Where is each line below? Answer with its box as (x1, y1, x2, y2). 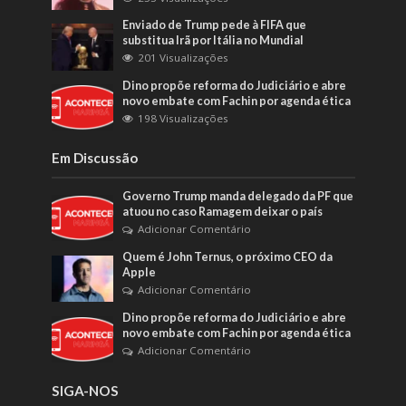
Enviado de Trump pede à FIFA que (122, 18, 307, 33)
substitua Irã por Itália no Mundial (122, 34, 304, 48)
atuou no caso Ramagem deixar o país (122, 204, 324, 218)
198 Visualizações (138, 111, 229, 125)
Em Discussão (51, 149, 138, 166)
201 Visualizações (138, 51, 229, 65)
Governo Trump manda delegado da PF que (122, 188, 354, 203)
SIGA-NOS (51, 382, 119, 399)
